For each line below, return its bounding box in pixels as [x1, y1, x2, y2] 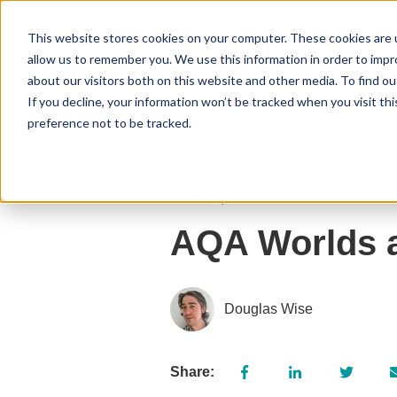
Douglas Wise [224, 301, 314, 317]
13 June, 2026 [170, 190, 260, 206]
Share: [170, 363, 214, 379]
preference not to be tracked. [27, 114, 191, 130]
